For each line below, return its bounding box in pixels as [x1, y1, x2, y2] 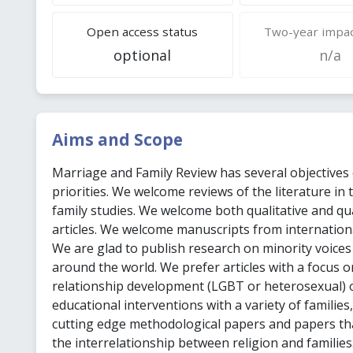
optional [113, 45, 172, 65]
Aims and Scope [51, 128, 183, 150]
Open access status [87, 23, 199, 39]
